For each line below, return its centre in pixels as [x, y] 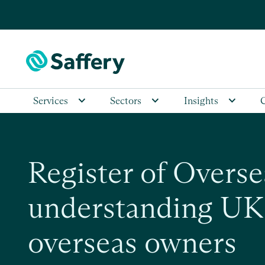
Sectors [126, 101]
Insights [201, 101]
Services [50, 101]
